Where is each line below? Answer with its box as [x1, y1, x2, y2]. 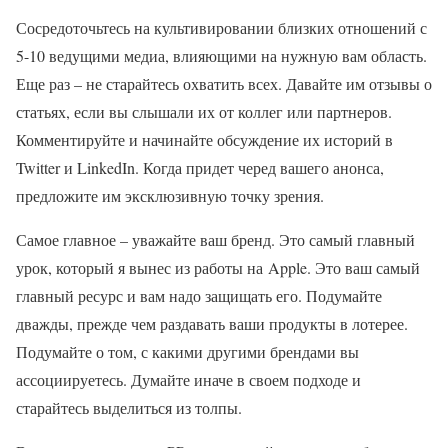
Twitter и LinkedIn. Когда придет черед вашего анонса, [16, 157, 384, 178]
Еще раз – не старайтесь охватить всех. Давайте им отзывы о [16, 73, 432, 94]
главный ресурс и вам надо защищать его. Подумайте [16, 285, 382, 306]
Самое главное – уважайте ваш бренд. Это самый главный [16, 229, 415, 250]
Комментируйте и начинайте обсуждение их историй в [16, 129, 393, 150]
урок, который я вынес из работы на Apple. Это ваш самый [16, 257, 420, 278]
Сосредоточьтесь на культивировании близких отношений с [16, 17, 427, 38]
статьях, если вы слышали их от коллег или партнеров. [16, 101, 392, 122]
